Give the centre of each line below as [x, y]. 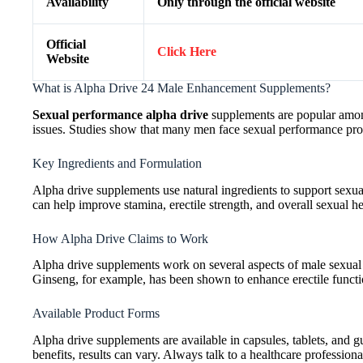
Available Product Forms [96, 314]
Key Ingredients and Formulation [117, 163]
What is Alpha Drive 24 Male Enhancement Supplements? [181, 88]
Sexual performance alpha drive [120, 114]
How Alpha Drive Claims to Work [120, 238]
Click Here [187, 52]
